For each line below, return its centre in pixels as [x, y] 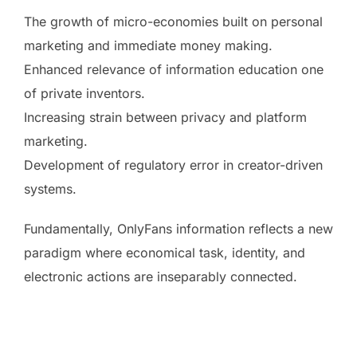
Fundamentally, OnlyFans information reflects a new [178, 228]
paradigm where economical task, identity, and [165, 252]
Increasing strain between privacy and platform [165, 117]
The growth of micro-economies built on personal [173, 21]
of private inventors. [84, 93]
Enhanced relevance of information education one [174, 69]
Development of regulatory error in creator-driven [173, 165]
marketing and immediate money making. [148, 45]
